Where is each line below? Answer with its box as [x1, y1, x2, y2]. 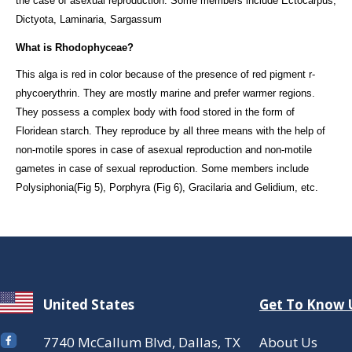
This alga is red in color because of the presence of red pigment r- [16, 68, 315, 80]
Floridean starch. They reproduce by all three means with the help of [16, 124, 325, 137]
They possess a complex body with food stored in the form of [16, 105, 295, 118]
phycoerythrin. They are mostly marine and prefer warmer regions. [16, 86, 315, 99]
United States [43, 295, 134, 313]
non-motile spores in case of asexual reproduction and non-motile [16, 143, 312, 156]
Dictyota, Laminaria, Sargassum [16, 13, 162, 25]
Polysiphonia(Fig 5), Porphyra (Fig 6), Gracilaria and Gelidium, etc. [16, 181, 318, 193]
